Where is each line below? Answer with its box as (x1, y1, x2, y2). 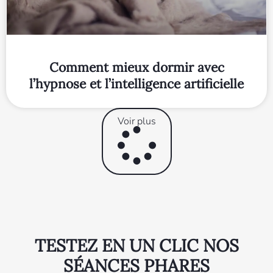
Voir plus (117, 115, 156, 129)
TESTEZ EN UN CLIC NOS (34, 235, 239, 257)
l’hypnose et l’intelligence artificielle (29, 76, 244, 93)
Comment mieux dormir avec (49, 59, 224, 76)
